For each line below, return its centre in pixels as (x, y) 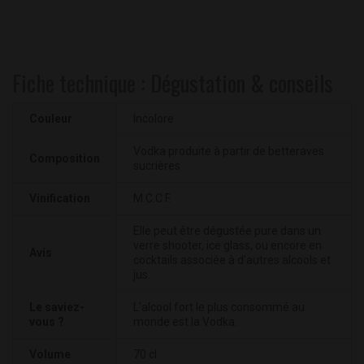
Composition (65, 159)
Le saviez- (57, 308)
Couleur (51, 119)
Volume (50, 355)
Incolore (154, 119)
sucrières (157, 166)
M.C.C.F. (152, 199)
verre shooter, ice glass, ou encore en (227, 246)
